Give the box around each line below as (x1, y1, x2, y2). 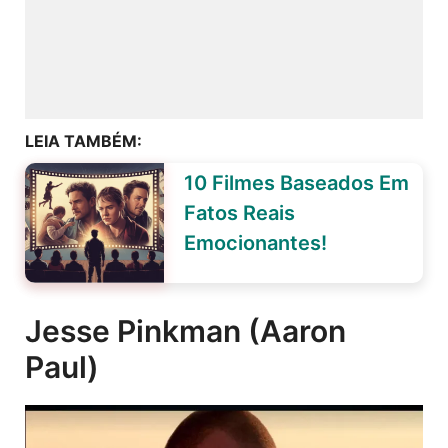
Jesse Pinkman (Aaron (25, 312, 346, 349)
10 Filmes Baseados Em (183, 170, 409, 195)
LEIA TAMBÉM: (25, 130, 142, 151)
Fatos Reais (183, 200, 295, 225)
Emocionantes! (183, 230, 327, 255)
